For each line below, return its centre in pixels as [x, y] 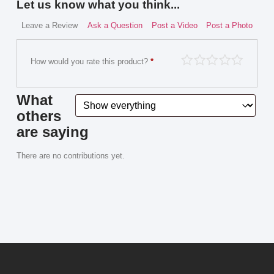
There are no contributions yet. [70, 156]
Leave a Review [49, 26]
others [39, 116]
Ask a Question [115, 26]
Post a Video [174, 26]
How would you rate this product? [91, 61]
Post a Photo [230, 26]
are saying [52, 132]
